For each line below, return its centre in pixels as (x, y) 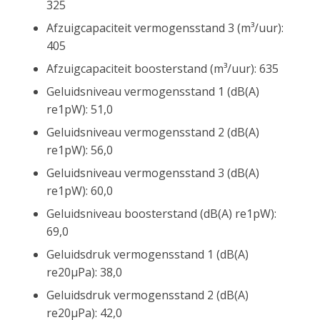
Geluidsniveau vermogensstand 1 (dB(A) (153, 91)
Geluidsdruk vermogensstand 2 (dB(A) (147, 295)
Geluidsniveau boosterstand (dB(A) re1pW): (161, 213)
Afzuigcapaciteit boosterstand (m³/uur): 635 (162, 68)
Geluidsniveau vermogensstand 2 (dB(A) (153, 132)
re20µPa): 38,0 (84, 272)
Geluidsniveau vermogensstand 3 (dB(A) (153, 172)
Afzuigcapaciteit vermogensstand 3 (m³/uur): (165, 27)
